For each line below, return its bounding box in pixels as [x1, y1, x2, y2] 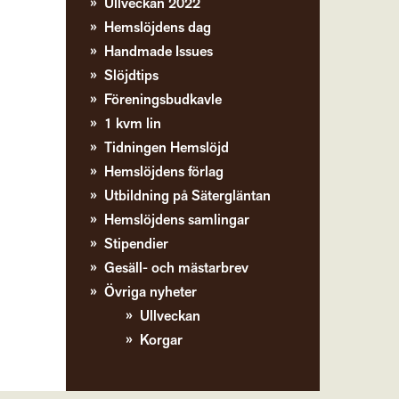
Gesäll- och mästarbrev [104, 258, 249, 278]
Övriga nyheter [104, 282, 198, 302]
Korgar [140, 330, 183, 350]
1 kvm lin [104, 114, 162, 134]
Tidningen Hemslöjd [104, 138, 230, 158]
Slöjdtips [104, 66, 159, 85]
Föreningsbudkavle [104, 90, 223, 110]
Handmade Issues [104, 42, 214, 61]
